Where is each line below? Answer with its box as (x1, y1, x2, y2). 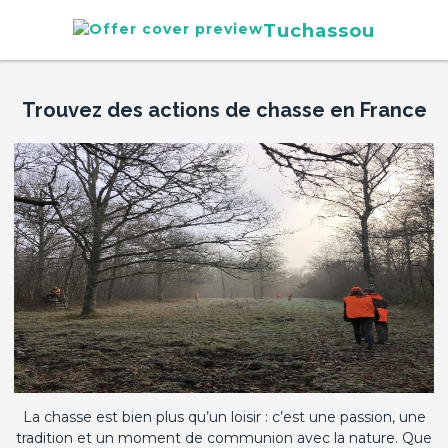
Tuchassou (263, 18, 375, 42)
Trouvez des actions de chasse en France (21, 98, 427, 122)
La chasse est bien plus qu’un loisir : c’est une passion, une (22, 408, 426, 426)
